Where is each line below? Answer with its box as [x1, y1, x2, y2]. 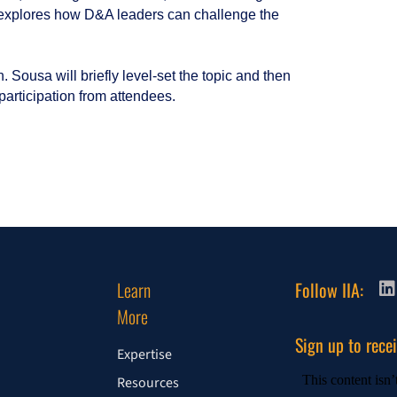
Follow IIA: [294, 276, 363, 304]
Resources [116, 373, 179, 393]
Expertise [116, 345, 172, 365]
